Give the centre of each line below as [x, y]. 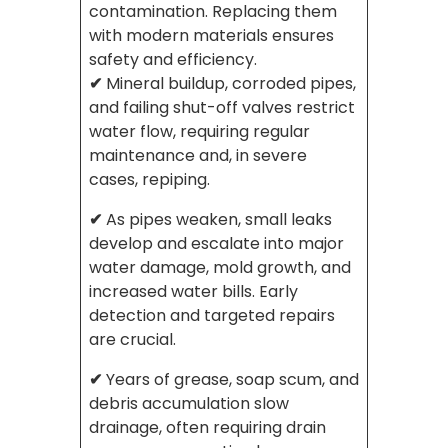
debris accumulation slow [189, 404]
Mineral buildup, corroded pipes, [231, 84]
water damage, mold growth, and [220, 268]
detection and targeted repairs [212, 316]
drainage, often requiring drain [207, 428]
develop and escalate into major [216, 244]
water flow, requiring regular [199, 132]
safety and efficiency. [173, 60]
